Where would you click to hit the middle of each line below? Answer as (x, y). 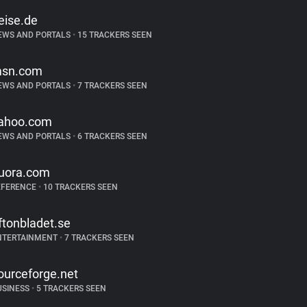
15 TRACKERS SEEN (113, 35)
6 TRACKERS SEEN (111, 136)
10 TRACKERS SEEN (79, 187)
